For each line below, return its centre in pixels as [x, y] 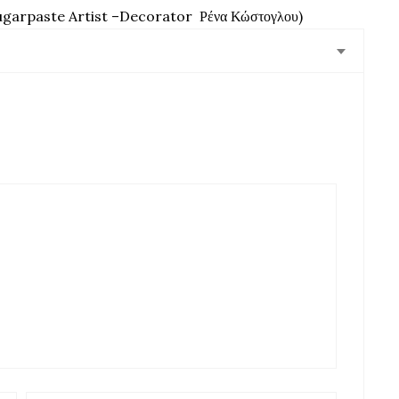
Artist [88, 16]
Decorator [156, 16]
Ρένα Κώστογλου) [251, 16]
